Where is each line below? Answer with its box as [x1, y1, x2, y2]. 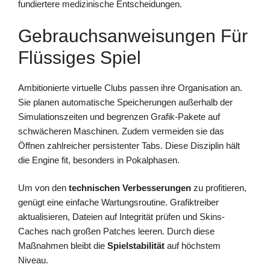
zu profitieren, [191, 183, 246, 193]
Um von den [18, 183, 69, 193]
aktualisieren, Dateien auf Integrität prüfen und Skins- [18, 212, 225, 222]
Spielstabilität [107, 240, 165, 251]
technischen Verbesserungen [69, 183, 191, 193]
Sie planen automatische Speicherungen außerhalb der [18, 96, 233, 107]
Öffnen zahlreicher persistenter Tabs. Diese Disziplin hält [18, 140, 240, 151]
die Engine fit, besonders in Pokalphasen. [18, 154, 180, 165]
